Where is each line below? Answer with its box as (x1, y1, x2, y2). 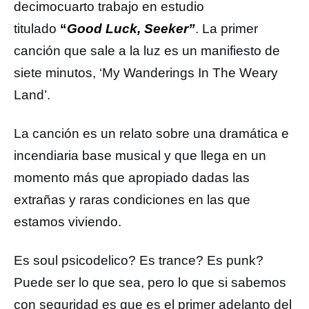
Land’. (14, 88, 50, 102)
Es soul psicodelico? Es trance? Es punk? (14, 253, 263, 268)
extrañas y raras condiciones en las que (14, 192, 250, 207)
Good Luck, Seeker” (67, 21, 195, 36)
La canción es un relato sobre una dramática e (14, 126, 289, 141)
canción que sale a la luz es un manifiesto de (14, 43, 280, 58)
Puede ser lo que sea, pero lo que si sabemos (14, 275, 286, 290)
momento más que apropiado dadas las (14, 170, 250, 185)
